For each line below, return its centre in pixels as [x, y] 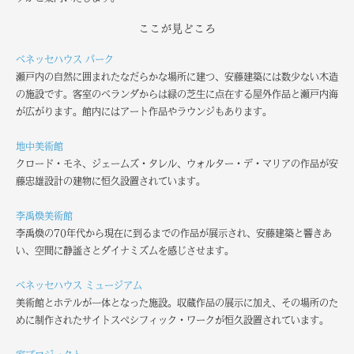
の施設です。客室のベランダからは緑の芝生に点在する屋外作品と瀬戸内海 [177, 94]
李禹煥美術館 [44, 216]
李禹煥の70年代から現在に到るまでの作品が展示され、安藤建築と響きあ [174, 233]
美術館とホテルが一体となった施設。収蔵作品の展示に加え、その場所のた [177, 303]
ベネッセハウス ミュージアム [79, 286]
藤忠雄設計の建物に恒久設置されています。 [111, 181]
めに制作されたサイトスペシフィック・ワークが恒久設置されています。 [172, 320]
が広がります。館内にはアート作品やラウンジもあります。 [144, 112]
